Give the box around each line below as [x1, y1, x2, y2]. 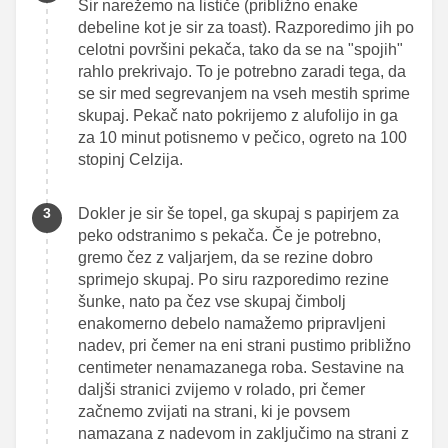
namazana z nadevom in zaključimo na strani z [78, 424, 409, 442]
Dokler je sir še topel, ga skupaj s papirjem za [78, 204, 399, 222]
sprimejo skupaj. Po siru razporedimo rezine [78, 270, 389, 288]
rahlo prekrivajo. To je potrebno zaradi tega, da [78, 62, 406, 80]
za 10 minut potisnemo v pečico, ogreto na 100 [78, 128, 407, 146]
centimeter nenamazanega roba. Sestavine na [78, 358, 404, 376]
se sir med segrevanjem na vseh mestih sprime [78, 84, 410, 102]
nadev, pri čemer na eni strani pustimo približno [78, 336, 411, 354]
